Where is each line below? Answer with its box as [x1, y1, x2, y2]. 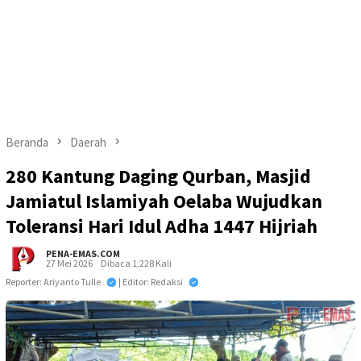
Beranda [6, 135, 48, 150]
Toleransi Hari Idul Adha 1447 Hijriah [6, 214, 317, 239]
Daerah [70, 135, 106, 150]
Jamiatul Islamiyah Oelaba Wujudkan [6, 189, 322, 214]
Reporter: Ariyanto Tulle [6, 276, 102, 288]
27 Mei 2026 [46, 257, 93, 270]
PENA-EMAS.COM [46, 247, 120, 260]
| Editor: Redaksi [118, 276, 185, 288]
